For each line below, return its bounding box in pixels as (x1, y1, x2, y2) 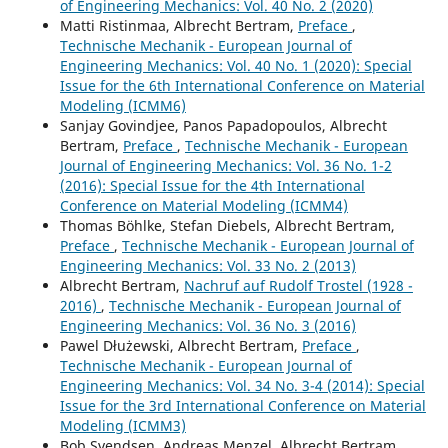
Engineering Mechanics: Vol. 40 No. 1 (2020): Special (59, 55, 412, 75)
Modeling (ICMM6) (59, 95, 186, 115)
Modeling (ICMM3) (59, 415, 186, 435)
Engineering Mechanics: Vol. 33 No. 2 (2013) (59, 255, 356, 275)
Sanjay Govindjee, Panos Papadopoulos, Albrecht (59, 115, 387, 135)
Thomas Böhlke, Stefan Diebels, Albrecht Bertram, (59, 215, 395, 235)
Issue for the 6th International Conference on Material (59, 75, 425, 95)
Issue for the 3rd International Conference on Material (59, 395, 426, 415)
